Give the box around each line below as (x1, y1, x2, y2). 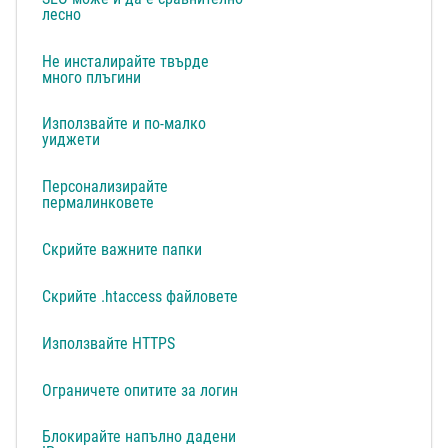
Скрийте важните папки (42, 240, 203, 260)
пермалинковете (42, 193, 155, 213)
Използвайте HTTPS (42, 333, 176, 353)
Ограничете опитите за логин (42, 380, 239, 400)
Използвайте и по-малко (42, 114, 207, 134)
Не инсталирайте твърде (42, 51, 210, 71)
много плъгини (42, 67, 142, 87)
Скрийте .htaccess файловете (42, 286, 239, 306)
